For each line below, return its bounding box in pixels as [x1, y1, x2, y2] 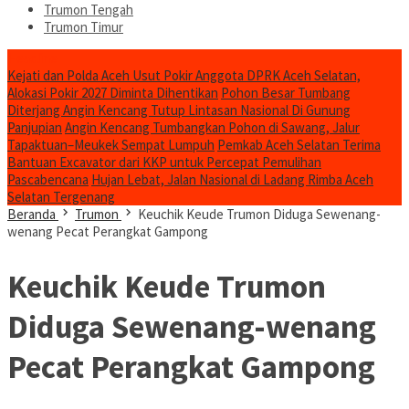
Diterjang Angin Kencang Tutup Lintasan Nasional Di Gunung [7, 101, 351, 119]
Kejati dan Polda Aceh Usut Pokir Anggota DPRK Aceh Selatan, [7, 67, 361, 84]
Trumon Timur [44, 18, 123, 36]
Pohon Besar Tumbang [221, 84, 351, 101]
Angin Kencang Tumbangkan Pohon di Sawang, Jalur [65, 119, 360, 136]
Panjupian [7, 119, 62, 136]
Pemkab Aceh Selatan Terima [217, 136, 381, 153]
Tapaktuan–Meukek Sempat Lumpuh [7, 136, 215, 153]
